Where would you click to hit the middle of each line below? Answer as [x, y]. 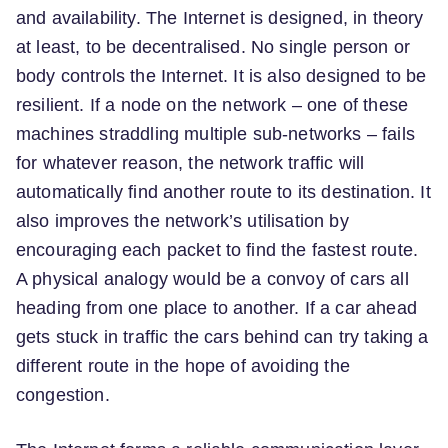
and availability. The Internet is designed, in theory [220, 17]
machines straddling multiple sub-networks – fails [215, 133]
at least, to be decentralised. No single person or [213, 46]
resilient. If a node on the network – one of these [212, 104]
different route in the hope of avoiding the [183, 365]
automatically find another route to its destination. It [223, 191]
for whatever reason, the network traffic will [190, 162]
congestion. [63, 394]
